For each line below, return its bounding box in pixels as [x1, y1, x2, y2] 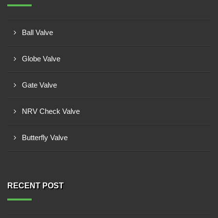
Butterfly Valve [22, 133, 68, 142]
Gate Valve [22, 81, 57, 89]
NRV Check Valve [22, 107, 80, 115]
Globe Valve [22, 54, 60, 63]
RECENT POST [7, 182, 64, 190]
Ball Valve [22, 28, 53, 36]
